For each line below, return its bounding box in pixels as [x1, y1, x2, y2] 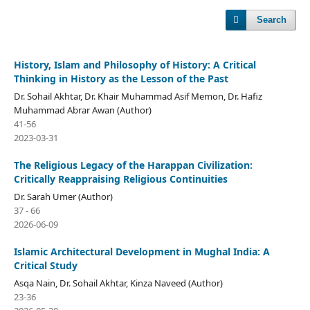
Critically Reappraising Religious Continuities [13, 172, 228, 185]
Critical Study [13, 258, 77, 272]
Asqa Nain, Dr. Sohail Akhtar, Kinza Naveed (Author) [13, 276, 223, 289]
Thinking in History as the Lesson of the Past [13, 71, 228, 85]
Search [257, 15, 287, 25]
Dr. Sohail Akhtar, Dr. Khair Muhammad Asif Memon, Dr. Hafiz [13, 89, 262, 102]
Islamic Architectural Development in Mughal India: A [13, 244, 270, 258]
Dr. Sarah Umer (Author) [13, 190, 113, 203]
